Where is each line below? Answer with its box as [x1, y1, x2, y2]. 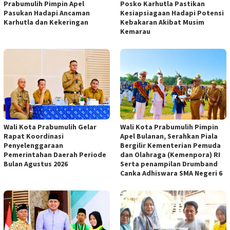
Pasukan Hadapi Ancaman [4, 8, 90, 18]
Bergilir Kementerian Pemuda [120, 141, 221, 150]
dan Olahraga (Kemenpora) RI [120, 150, 220, 160]
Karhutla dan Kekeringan [4, 17, 88, 27]
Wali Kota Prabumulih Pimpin [120, 122, 218, 132]
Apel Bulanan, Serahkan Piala [120, 131, 218, 141]
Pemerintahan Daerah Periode [4, 150, 106, 160]
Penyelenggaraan [4, 141, 63, 150]
